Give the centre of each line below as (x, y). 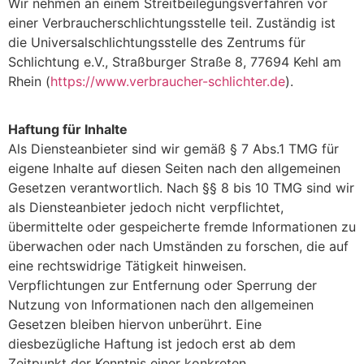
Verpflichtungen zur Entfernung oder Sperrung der (162, 285)
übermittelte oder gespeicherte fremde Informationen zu (182, 226)
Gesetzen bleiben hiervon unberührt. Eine (135, 324)
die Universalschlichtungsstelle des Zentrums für (157, 43)
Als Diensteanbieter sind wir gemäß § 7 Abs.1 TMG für (173, 148)
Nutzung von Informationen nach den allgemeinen (161, 304)
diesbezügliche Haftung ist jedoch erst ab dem (152, 343)
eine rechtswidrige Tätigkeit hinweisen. (127, 265)
